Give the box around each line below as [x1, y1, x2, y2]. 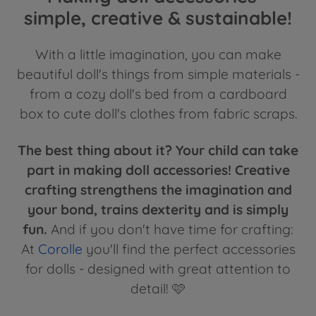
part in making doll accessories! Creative [26, 162, 290, 179]
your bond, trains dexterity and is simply [28, 201, 288, 219]
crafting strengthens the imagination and [24, 181, 292, 199]
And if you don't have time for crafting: [51, 221, 293, 238]
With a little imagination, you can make [35, 46, 281, 63]
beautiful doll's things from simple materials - [16, 66, 300, 83]
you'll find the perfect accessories [82, 241, 296, 258]
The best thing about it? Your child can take [18, 142, 298, 159]
